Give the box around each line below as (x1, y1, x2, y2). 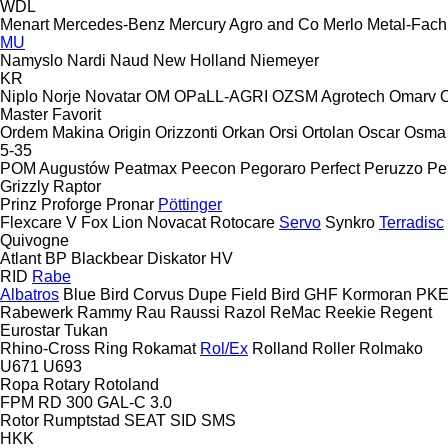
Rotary (43, 375, 90, 393)
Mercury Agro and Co (169, 15, 319, 33)
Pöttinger (158, 195, 222, 213)
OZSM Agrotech (272, 87, 385, 105)
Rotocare (210, 213, 275, 231)
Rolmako (359, 339, 423, 357)
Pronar (106, 195, 154, 213)
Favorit (52, 105, 101, 123)
